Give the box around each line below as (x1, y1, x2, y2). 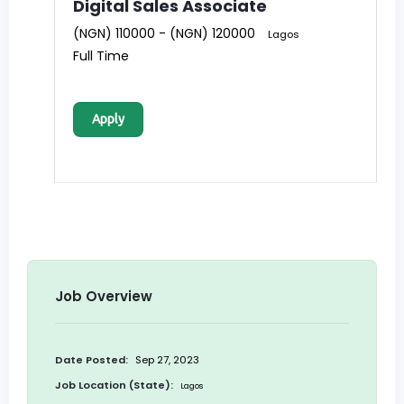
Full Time (73, 47, 129, 66)
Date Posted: (55, 353, 128, 368)
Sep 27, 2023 (133, 353, 199, 368)
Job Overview (55, 287, 152, 307)
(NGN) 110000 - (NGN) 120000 (73, 24, 255, 43)
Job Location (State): (55, 378, 173, 393)
